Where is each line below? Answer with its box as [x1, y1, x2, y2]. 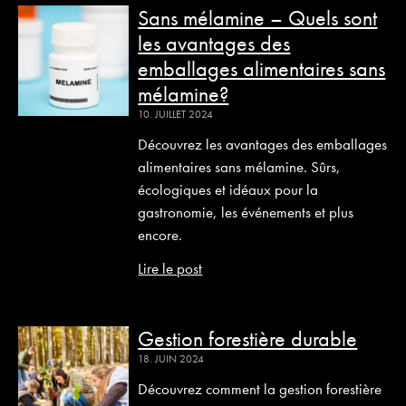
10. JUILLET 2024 [138, 107, 214, 121]
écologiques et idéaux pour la [138, 179, 319, 199]
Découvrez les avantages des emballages [138, 134, 388, 154]
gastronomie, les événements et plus [138, 202, 354, 222]
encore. [138, 225, 183, 245]
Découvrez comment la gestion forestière [138, 379, 382, 399]
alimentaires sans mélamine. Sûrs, [138, 157, 342, 177]
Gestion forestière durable [138, 324, 358, 353]
